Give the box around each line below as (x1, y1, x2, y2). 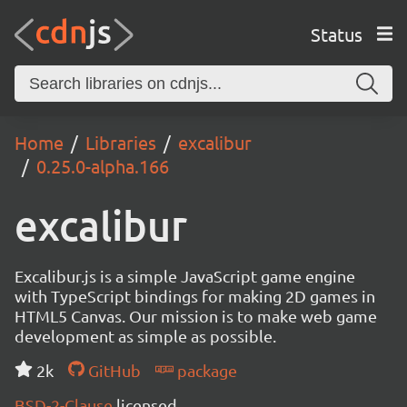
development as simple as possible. (15, 326, 276, 345)
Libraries (85, 131, 156, 154)
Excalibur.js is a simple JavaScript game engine (15, 266, 355, 285)
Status (310, 22, 362, 45)
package (173, 361, 237, 380)
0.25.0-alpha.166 (36, 154, 169, 177)
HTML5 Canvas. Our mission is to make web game (15, 306, 377, 325)
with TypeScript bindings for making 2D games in (15, 286, 375, 305)
